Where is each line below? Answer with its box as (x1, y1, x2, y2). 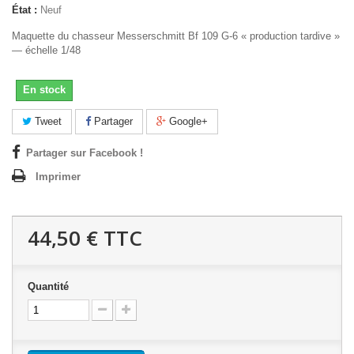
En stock (23, 83, 66, 96)
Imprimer (36, 170, 81, 183)
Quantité (28, 280, 69, 292)
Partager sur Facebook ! (26, 146, 143, 159)
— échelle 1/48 (12, 43, 81, 56)
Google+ (166, 115, 208, 127)
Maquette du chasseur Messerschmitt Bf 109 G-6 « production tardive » (12, 29, 340, 42)
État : (12, 3, 37, 16)
